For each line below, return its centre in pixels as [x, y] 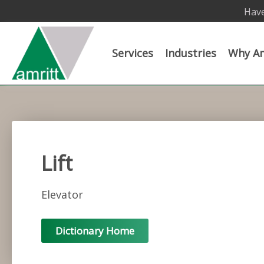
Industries [191, 53]
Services [133, 53]
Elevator [62, 194]
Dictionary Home [95, 231]
